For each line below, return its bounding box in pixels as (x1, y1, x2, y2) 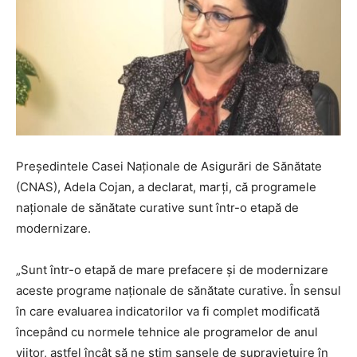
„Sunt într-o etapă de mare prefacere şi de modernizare (16, 261, 328, 277)
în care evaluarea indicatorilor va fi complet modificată (16, 303, 320, 319)
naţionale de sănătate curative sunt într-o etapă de (16, 199, 299, 215)
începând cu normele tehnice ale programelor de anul (16, 324, 318, 339)
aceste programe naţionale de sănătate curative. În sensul (16, 282, 341, 298)
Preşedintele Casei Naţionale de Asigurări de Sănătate (16, 158, 322, 174)
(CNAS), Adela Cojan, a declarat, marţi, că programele (16, 178, 316, 194)
